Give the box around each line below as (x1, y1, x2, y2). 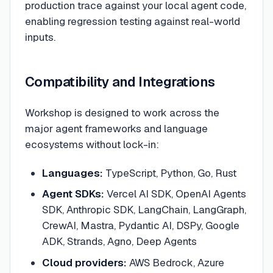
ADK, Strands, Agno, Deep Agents (41, 235, 197, 249)
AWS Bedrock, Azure (126, 255, 224, 269)
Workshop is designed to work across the (25, 105, 219, 119)
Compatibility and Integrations (25, 73, 215, 90)
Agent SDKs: (41, 187, 104, 201)
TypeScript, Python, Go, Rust (102, 166, 236, 180)
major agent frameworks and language (25, 121, 208, 135)
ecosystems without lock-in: (25, 137, 159, 151)
